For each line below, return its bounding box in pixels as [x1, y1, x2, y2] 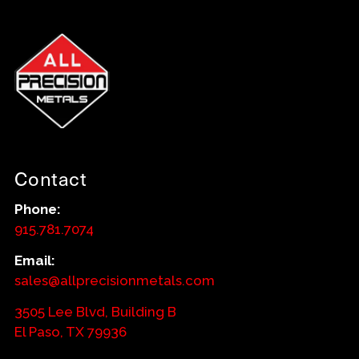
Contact [14, 163, 87, 192]
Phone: [14, 200, 61, 217]
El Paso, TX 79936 [14, 324, 127, 341]
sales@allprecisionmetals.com [14, 272, 215, 289]
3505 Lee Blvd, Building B [14, 304, 176, 321]
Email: [14, 252, 55, 269]
